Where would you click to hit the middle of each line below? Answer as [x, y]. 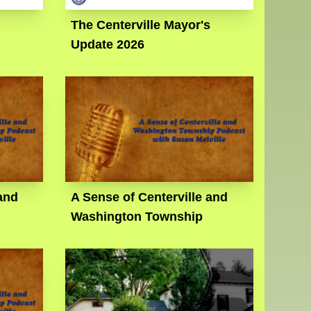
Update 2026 [108, 44]
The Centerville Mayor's [141, 25]
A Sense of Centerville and [150, 197]
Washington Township [137, 216]
